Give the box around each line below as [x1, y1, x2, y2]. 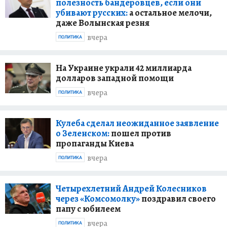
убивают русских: [56, 6, 128, 19]
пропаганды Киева [56, 137, 134, 149]
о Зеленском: [56, 127, 109, 139]
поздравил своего [140, 192, 216, 205]
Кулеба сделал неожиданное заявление [56, 117, 219, 129]
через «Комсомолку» [56, 192, 140, 205]
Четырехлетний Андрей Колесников [56, 182, 207, 195]
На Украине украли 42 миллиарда [56, 61, 192, 74]
